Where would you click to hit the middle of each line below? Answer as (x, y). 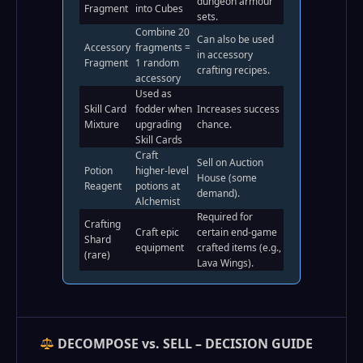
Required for (225, 217)
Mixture (102, 124)
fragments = (163, 47)
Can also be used (235, 39)
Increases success (238, 109)
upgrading (158, 124)
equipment (160, 248)
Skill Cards (159, 140)
